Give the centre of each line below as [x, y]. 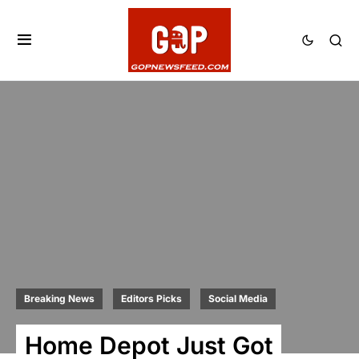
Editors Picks [151, 298]
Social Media [238, 298]
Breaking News [59, 298]
